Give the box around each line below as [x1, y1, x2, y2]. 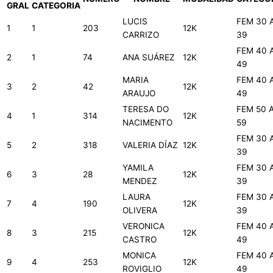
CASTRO [122, 235, 157, 245]
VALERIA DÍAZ [122, 140, 178, 151]
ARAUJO [122, 88, 155, 99]
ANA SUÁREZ [122, 52, 175, 63]
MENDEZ [122, 176, 157, 186]
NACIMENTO [122, 118, 172, 128]
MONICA [122, 250, 156, 261]
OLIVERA [122, 205, 157, 216]
